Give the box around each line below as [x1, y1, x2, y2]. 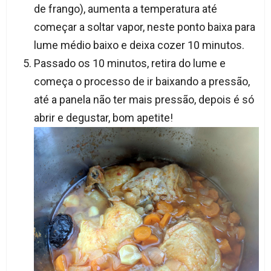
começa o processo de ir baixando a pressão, [33, 75, 250, 88]
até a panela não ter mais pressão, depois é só [33, 93, 254, 106]
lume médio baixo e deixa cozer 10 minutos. [33, 39, 244, 52]
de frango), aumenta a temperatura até [33, 2, 217, 16]
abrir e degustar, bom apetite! [33, 111, 173, 125]
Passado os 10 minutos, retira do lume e [33, 57, 226, 70]
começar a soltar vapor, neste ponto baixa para [33, 21, 255, 34]
